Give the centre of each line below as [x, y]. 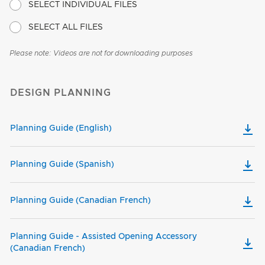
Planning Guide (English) [61, 128]
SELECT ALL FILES [66, 27]
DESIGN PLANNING [61, 93]
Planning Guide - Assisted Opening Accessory [104, 236]
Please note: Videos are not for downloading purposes [101, 53]
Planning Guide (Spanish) [62, 164]
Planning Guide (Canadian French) [80, 200]
